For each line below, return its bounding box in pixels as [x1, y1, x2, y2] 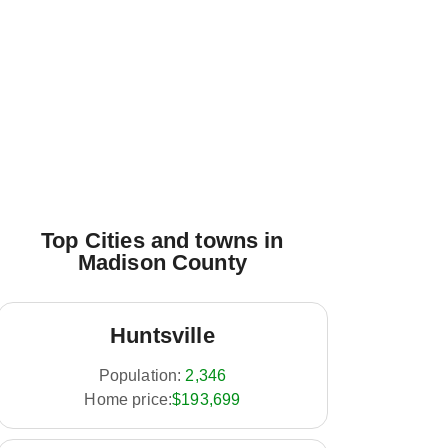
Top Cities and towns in [41, 228, 284, 253]
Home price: [84, 391, 173, 408]
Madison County [77, 250, 247, 275]
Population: [98, 367, 182, 384]
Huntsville [110, 323, 215, 348]
